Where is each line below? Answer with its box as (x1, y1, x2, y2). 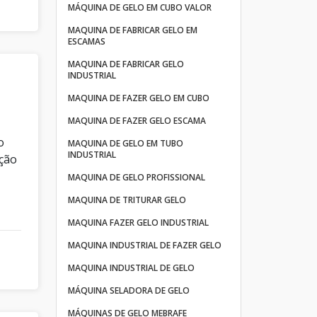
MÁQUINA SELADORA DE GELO (67, 284, 190, 296)
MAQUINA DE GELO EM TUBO (67, 137, 183, 149)
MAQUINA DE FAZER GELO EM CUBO (67, 92, 209, 104)
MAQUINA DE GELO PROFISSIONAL (67, 171, 205, 183)
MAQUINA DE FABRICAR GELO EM (67, 24, 197, 36)
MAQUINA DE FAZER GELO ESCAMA (67, 115, 206, 127)
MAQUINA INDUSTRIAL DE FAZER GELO (67, 239, 221, 251)
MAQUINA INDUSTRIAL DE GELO (67, 262, 195, 274)
